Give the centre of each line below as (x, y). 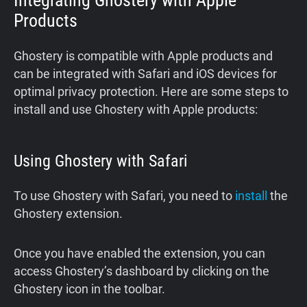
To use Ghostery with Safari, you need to (124, 196)
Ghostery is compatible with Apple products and (143, 56)
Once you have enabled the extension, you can (139, 254)
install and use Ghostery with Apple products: (136, 110)
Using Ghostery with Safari (101, 161)
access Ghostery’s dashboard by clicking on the (142, 271)
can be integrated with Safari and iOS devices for (145, 74)
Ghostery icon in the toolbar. (89, 289)
